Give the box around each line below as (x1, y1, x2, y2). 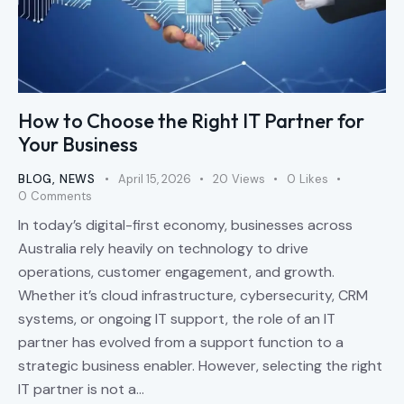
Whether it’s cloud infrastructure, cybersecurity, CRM (18, 285, 368, 305)
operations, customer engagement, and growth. (18, 262, 335, 281)
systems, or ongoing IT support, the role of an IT (18, 308, 335, 328)
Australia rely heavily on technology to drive (18, 238, 308, 258)
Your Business (18, 132, 138, 158)
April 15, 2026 (117, 171, 191, 188)
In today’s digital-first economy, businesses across (18, 215, 353, 234)
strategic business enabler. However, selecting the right (18, 355, 382, 375)
